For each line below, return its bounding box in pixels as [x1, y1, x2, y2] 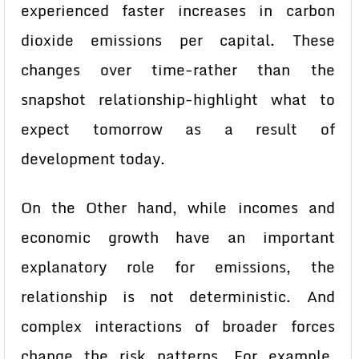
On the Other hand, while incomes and [21, 196, 335, 220]
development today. [21, 147, 165, 171]
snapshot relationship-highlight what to [21, 87, 335, 111]
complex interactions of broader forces [21, 314, 335, 338]
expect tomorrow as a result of [21, 117, 335, 141]
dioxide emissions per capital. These [21, 28, 335, 52]
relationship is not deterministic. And [21, 284, 335, 309]
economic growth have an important [21, 225, 335, 249]
